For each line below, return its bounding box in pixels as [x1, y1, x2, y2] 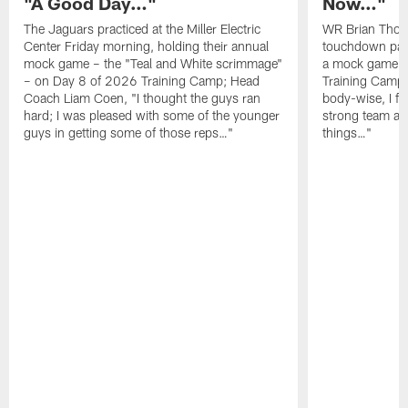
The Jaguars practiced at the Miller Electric [24, 20, 261, 36]
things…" [321, 124, 372, 140]
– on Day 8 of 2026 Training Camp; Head [24, 72, 260, 88]
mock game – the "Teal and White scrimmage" [24, 55, 283, 71]
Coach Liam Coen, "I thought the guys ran [24, 89, 261, 106]
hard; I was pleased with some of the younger [24, 107, 280, 123]
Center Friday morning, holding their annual [24, 37, 270, 54]
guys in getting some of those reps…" [24, 124, 234, 140]
